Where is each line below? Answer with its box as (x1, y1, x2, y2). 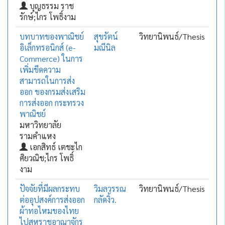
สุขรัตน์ (93, 31, 118, 42)
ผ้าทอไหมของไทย (19, 205, 79, 216)
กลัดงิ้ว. (93, 194, 117, 205)
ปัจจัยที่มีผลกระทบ (19, 183, 80, 194)
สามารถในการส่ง (19, 75, 75, 86)
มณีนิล (93, 42, 116, 53)
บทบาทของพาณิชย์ (19, 31, 84, 42)
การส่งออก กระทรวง (19, 97, 84, 108)
